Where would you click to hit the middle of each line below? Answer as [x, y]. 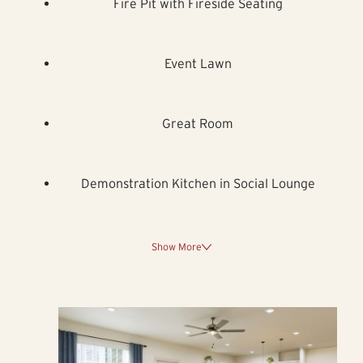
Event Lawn [198, 63]
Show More [176, 246]
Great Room [198, 123]
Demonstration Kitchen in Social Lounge [198, 183]
